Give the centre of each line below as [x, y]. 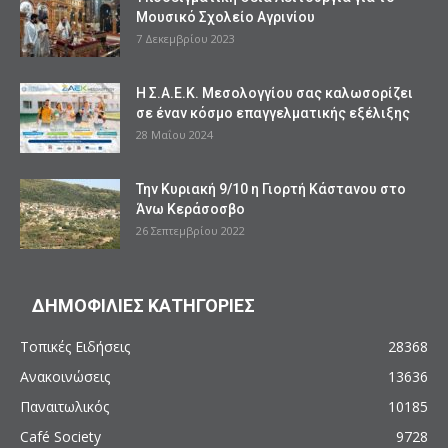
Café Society [60, 436]
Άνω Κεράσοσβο [190, 208]
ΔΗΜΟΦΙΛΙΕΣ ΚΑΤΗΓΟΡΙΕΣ [143, 305]
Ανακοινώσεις [65, 376]
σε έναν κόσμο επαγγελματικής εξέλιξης [273, 112]
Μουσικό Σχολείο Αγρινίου [225, 16]
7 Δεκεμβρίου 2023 [185, 38]
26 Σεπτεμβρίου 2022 [190, 230]
